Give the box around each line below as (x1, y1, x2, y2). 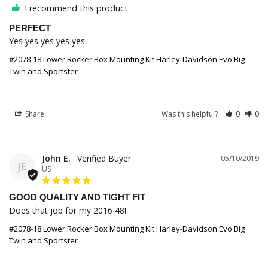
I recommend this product (25, 2, 128, 14)
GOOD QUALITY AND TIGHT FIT (9, 192, 145, 203)
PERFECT (9, 23, 51, 33)
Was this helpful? (162, 109, 220, 120)
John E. (42, 153, 71, 165)
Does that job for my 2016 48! (9, 205, 126, 217)
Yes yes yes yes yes (9, 35, 85, 47)
